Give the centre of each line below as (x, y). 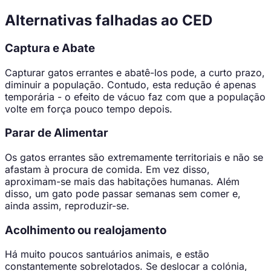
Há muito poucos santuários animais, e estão (107, 254)
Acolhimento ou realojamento (86, 230)
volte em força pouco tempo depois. (89, 109)
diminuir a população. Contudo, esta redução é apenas (130, 84)
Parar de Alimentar (57, 133)
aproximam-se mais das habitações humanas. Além (122, 181)
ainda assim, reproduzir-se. (67, 206)
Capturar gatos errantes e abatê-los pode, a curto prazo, (135, 72)
